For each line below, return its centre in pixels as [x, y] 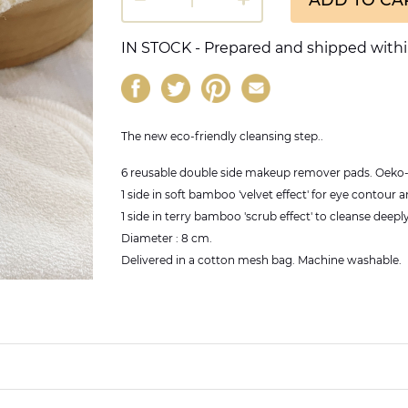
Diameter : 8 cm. [166, 238]
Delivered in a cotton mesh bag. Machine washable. [261, 260]
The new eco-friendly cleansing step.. [222, 136]
